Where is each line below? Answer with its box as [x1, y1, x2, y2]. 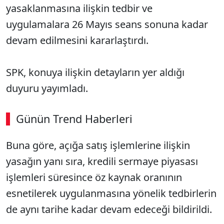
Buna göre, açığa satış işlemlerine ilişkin [6, 138, 190, 152]
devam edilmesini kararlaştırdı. [6, 33, 148, 47]
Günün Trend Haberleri [16, 111, 132, 126]
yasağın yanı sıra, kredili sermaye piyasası [6, 154, 198, 168]
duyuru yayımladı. [6, 81, 88, 95]
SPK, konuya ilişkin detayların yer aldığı [6, 65, 184, 79]
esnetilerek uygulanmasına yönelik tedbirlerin [6, 186, 216, 200]
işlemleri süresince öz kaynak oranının [6, 170, 182, 184]
